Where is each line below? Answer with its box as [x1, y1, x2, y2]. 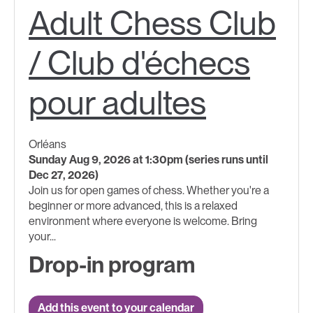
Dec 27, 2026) [29, 168, 99, 182]
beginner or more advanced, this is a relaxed [29, 198, 238, 212]
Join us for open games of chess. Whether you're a [29, 183, 269, 197]
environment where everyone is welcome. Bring [29, 214, 257, 228]
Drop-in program [29, 250, 195, 278]
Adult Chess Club [29, 2, 276, 43]
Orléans [29, 137, 66, 151]
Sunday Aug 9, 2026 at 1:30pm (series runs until [29, 152, 268, 166]
